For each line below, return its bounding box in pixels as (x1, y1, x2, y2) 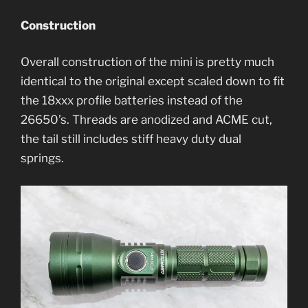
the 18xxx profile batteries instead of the (21, 93, 243, 108)
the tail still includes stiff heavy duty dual (21, 132, 241, 146)
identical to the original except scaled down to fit (21, 74, 285, 89)
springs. (21, 151, 67, 166)
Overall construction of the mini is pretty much (21, 55, 274, 69)
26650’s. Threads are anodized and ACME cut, (21, 113, 272, 127)
